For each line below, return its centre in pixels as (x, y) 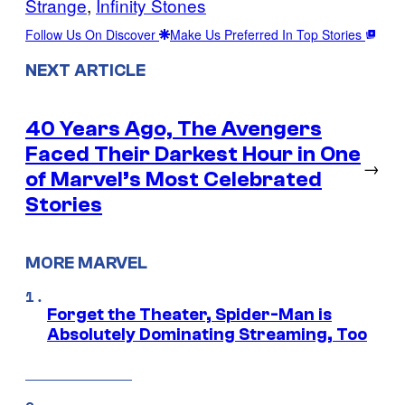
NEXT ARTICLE (85, 70)
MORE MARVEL (86, 264)
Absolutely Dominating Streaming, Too (207, 335)
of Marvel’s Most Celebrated (174, 179)
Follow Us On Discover (92, 34)
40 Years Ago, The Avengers (174, 128)
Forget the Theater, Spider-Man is (189, 315)
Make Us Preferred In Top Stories (268, 34)
